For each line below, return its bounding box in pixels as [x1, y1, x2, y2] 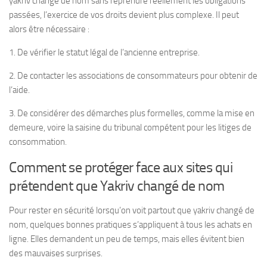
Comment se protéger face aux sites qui [9, 158, 232, 176]
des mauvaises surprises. [9, 247, 103, 259]
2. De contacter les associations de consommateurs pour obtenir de [9, 70, 257, 81]
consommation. [9, 136, 67, 147]
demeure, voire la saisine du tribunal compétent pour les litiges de [9, 122, 252, 133]
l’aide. [9, 84, 30, 95]
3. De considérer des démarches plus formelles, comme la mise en [9, 107, 254, 119]
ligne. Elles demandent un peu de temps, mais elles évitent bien [9, 233, 244, 244]
